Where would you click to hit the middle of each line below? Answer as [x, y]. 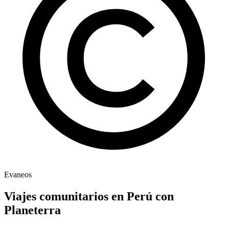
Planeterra [32, 210]
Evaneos [18, 175]
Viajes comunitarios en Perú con [89, 197]
